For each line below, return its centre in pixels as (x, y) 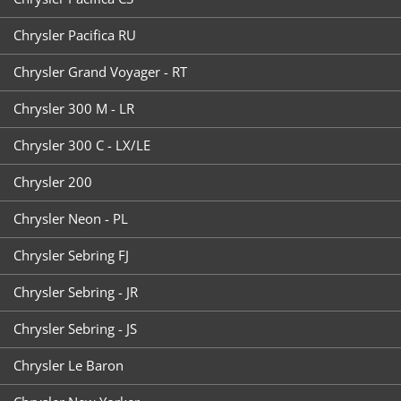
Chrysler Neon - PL (70, 218)
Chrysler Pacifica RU (74, 34)
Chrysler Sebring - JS (75, 328)
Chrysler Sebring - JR (75, 291)
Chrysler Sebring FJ (71, 255)
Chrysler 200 (52, 181)
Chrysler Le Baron (68, 365)
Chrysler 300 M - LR (73, 108)
